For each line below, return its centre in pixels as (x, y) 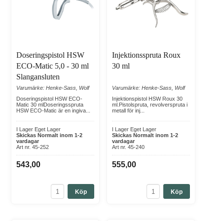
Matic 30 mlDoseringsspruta (50, 105)
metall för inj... (128, 111)
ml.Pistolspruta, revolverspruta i (150, 105)
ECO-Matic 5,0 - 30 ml (53, 66)
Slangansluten (38, 77)
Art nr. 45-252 (33, 147)
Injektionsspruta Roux (146, 55)
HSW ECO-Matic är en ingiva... (53, 111)
